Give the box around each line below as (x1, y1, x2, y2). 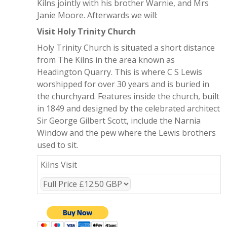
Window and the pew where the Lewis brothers (37, 127, 216, 138)
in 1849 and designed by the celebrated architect (37, 102, 220, 114)
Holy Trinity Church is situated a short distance (37, 42, 215, 53)
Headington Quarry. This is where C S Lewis (37, 66, 202, 78)
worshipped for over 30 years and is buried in (37, 78, 209, 90)
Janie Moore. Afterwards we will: (37, 9, 158, 21)
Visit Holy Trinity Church (37, 25, 136, 37)
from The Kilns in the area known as (37, 54, 175, 65)
